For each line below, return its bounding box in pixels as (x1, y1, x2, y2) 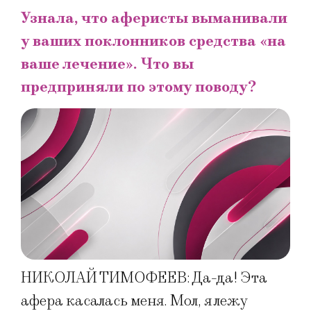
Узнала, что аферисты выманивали (21, 8, 287, 28)
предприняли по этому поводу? (21, 77, 256, 96)
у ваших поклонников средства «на (21, 31, 286, 51)
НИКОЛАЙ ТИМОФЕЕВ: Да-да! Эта (21, 269, 267, 288)
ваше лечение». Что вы (21, 54, 194, 74)
